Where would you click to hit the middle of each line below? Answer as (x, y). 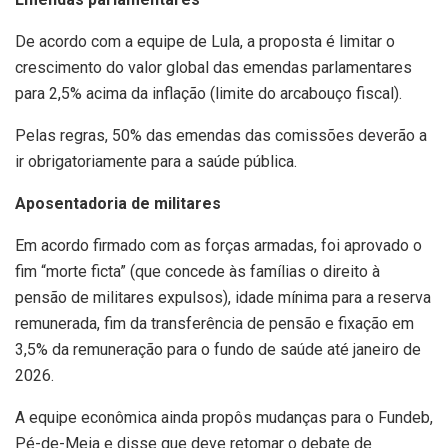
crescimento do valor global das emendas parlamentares (213, 67)
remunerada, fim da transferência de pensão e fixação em (214, 323)
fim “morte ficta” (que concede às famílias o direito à (197, 271)
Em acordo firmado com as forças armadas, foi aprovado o (218, 245)
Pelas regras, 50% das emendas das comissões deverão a (221, 135)
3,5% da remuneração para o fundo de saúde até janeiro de (218, 349)
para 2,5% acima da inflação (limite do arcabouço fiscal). (208, 93)
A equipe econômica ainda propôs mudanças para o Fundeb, (224, 417)
